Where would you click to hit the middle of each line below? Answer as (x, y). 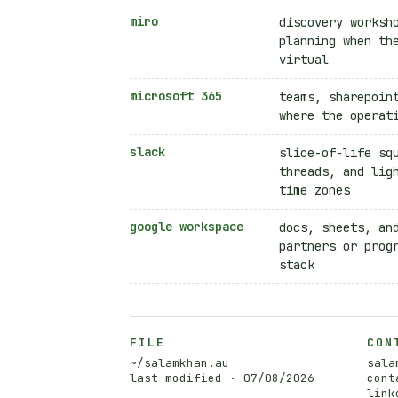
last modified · (187, 378)
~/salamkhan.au (179, 362)
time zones (314, 190)
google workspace (187, 226)
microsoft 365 (176, 96)
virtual (304, 59)
